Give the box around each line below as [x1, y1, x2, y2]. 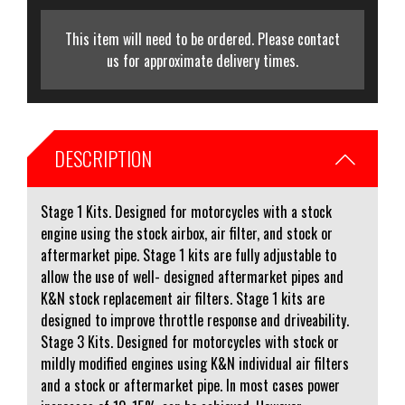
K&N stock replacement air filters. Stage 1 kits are [41, 287, 325, 309]
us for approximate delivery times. [107, 50, 298, 71]
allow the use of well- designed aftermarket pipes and [41, 266, 344, 287]
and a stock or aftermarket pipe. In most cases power [41, 374, 340, 396]
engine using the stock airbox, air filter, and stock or [41, 222, 333, 244]
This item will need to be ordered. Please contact [65, 28, 340, 50]
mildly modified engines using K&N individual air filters [41, 353, 349, 374]
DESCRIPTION [54, 144, 152, 173]
